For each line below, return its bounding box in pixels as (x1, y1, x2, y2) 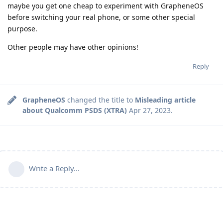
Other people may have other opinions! (7, 42, 138, 52)
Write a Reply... (29, 163, 80, 174)
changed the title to (65, 95, 135, 105)
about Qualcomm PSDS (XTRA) (22, 106, 127, 115)
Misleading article (135, 95, 196, 105)
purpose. (7, 24, 37, 34)
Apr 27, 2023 (129, 106, 171, 115)
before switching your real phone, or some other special (7, 12, 195, 22)
